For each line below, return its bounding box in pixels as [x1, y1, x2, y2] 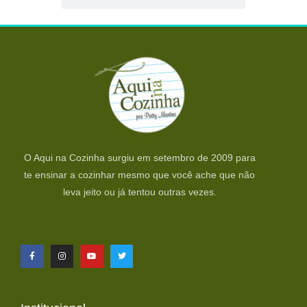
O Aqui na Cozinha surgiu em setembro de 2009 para [23, 151, 256, 163]
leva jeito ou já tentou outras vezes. [62, 186, 217, 197]
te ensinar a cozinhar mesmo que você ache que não [24, 169, 256, 180]
